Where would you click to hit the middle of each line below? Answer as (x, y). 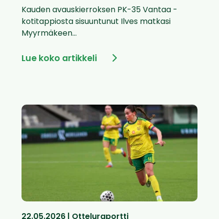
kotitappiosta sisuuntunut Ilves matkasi (96, 22)
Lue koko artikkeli (59, 59)
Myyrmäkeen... (49, 34)
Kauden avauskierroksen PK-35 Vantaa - (99, 11)
